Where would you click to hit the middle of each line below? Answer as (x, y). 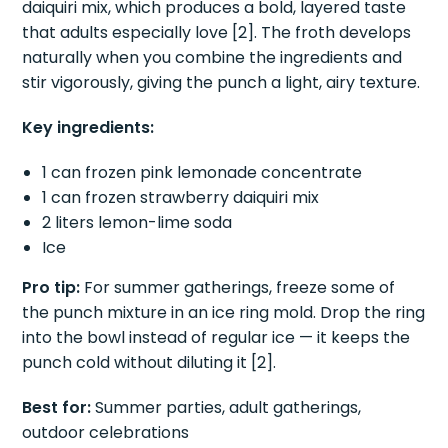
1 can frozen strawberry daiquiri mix (181, 198)
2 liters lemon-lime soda (137, 223)
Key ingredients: (88, 128)
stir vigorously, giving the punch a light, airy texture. (221, 83)
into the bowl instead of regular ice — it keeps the (216, 338)
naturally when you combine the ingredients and (212, 58)
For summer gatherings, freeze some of (238, 288)
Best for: (57, 408)
